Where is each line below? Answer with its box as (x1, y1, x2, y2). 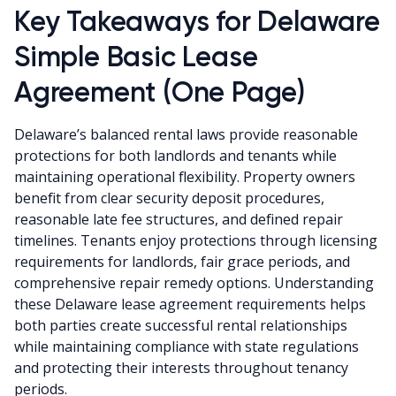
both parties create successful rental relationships (14, 315, 347, 335)
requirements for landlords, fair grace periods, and (14, 251, 350, 271)
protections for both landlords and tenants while (14, 145, 337, 165)
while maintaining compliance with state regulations (14, 336, 359, 356)
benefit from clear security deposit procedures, (14, 187, 324, 208)
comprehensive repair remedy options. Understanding (14, 272, 374, 293)
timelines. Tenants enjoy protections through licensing (14, 230, 377, 250)
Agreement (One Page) (14, 74, 305, 109)
